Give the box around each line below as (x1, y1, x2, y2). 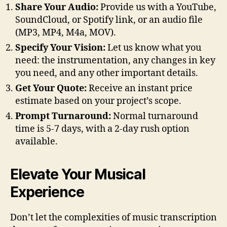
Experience (10, 183, 84, 201)
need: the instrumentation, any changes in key (15, 55, 215, 67)
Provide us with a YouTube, (98, 2, 216, 14)
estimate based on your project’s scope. (15, 95, 181, 107)
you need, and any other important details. (15, 67, 198, 80)
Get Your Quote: (15, 83, 87, 95)
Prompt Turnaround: (15, 110, 111, 123)
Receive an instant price (87, 83, 193, 95)
